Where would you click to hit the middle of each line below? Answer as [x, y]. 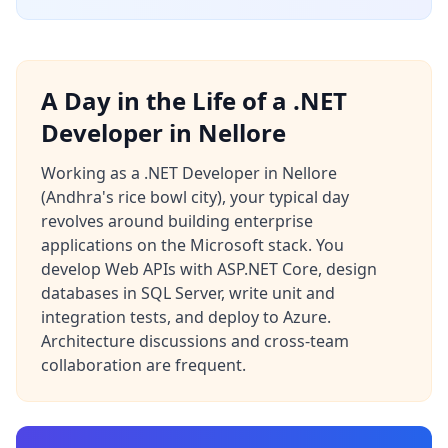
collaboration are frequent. [143, 365]
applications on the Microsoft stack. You [192, 245]
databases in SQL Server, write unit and [188, 293]
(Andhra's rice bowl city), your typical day [195, 197]
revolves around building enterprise [177, 221]
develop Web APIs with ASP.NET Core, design [209, 269]
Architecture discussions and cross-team [195, 341]
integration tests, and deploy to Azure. [186, 317]
